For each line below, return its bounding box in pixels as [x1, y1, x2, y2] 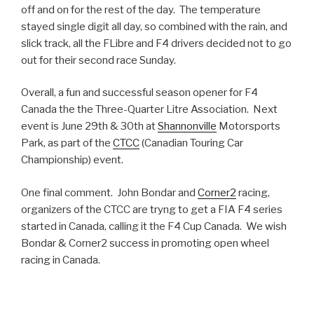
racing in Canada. [21, 253, 100, 266]
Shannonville [158, 120, 217, 133]
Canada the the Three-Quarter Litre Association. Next [21, 103, 278, 116]
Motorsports [217, 120, 280, 133]
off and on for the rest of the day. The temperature [21, 3, 261, 16]
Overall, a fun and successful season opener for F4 [21, 86, 258, 100]
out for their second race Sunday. [21, 53, 176, 67]
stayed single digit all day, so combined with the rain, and [21, 20, 287, 33]
